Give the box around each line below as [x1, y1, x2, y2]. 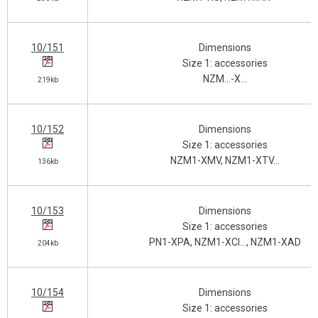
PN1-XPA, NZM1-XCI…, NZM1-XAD [148, 236, 301, 248]
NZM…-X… [202, 73, 247, 84]
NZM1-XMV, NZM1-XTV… [170, 155, 280, 166]
